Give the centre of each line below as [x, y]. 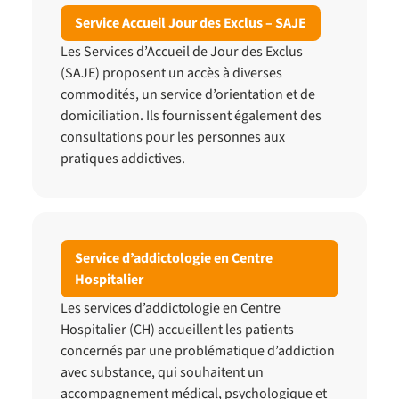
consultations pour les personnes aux [173, 137]
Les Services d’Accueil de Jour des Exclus [182, 52]
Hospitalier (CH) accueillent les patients [177, 330]
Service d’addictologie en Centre [174, 258]
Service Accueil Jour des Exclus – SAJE [191, 23]
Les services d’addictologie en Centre [171, 308]
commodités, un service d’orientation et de [188, 94]
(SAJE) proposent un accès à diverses [171, 73]
